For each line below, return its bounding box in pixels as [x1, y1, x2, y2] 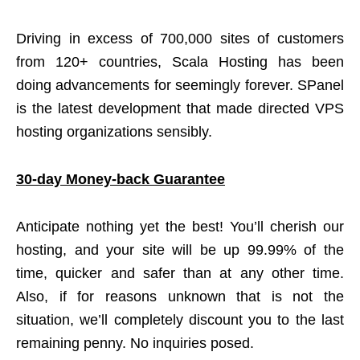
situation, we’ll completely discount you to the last [16, 312, 344, 329]
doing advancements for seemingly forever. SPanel [16, 77, 344, 94]
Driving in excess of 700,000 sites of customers [16, 31, 344, 47]
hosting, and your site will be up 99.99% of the [16, 242, 344, 259]
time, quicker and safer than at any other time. [16, 265, 344, 282]
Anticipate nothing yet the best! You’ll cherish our [16, 219, 344, 235]
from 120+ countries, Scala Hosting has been [16, 54, 344, 71]
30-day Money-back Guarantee [16, 171, 225, 188]
